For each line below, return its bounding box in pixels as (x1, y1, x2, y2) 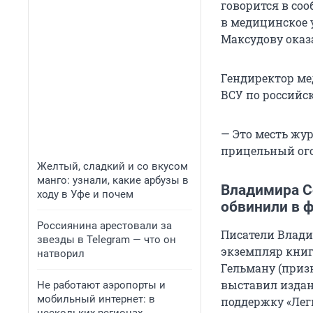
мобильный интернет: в (37, 293, 155, 305)
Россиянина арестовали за (37, 219, 172, 232)
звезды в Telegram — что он (37, 233, 176, 246)
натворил (37, 247, 85, 260)
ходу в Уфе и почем (37, 188, 133, 201)
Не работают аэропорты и (37, 279, 166, 291)
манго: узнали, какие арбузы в (37, 174, 189, 187)
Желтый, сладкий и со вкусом (37, 160, 188, 173)
